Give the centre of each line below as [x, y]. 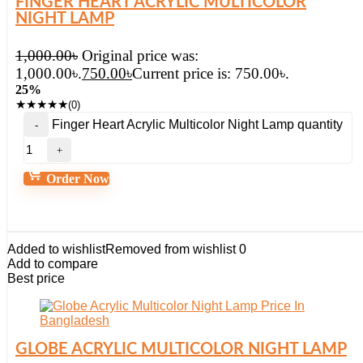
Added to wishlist [56, 249]
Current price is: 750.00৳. [211, 73]
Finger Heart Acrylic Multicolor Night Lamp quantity [197, 124]
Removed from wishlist [171, 249]
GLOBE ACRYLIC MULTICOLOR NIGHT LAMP [181, 349]
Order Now [76, 179]
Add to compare [53, 264]
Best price [36, 278]
